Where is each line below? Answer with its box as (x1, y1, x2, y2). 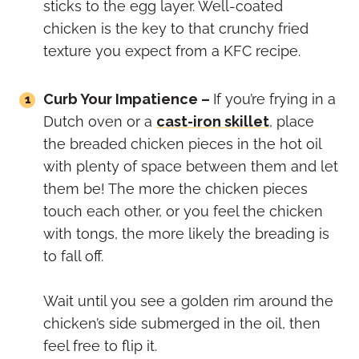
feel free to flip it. (43, 337, 157, 355)
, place (269, 113, 314, 131)
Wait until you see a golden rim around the (43, 292, 333, 310)
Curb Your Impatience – (43, 91, 213, 108)
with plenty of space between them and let (43, 158, 338, 175)
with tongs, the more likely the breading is (43, 225, 329, 243)
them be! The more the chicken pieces (43, 180, 308, 198)
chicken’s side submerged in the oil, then (43, 315, 321, 333)
